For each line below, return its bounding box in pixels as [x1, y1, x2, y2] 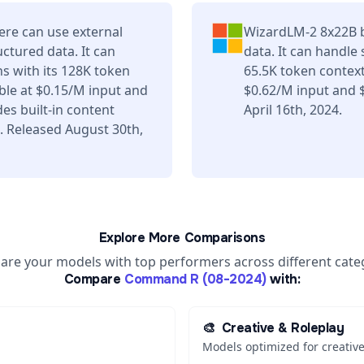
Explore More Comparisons [98, 229, 266, 246]
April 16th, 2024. [244, 101, 342, 119]
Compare [63, 271, 121, 288]
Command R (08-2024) [124, 271, 266, 288]
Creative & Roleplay [221, 319, 344, 336]
